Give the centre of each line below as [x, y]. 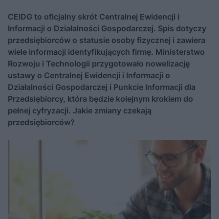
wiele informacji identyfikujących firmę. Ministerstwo [106, 52]
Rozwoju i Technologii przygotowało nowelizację [99, 64]
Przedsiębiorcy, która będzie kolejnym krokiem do [100, 99]
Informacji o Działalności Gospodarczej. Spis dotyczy [107, 28]
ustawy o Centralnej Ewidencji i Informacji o [89, 75]
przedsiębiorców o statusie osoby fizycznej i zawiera [107, 40]
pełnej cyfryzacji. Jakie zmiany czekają [80, 110]
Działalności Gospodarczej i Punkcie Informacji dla [102, 87]
